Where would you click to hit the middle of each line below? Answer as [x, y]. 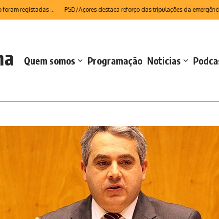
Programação [115, 60]
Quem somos [50, 60]
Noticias [164, 60]
